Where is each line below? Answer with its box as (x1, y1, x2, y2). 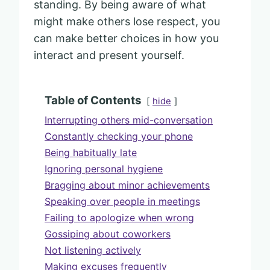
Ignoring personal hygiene (45, 162, 163, 175)
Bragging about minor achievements (45, 178, 210, 191)
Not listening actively (45, 243, 141, 256)
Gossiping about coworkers (45, 227, 171, 240)
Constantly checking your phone (45, 130, 193, 142)
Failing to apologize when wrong (45, 211, 194, 224)
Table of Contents (45, 93, 141, 107)
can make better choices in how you (34, 31, 219, 45)
